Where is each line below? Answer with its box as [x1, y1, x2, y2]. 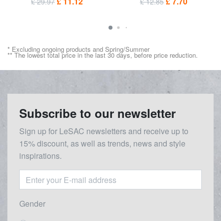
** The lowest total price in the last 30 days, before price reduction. [7, 50, 198, 60]
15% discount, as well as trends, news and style [19, 138, 185, 149]
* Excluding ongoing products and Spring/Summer [7, 44, 151, 54]
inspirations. [19, 150, 62, 162]
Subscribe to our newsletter [19, 105, 176, 122]
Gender [19, 198, 45, 209]
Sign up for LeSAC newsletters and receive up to [19, 125, 188, 137]
